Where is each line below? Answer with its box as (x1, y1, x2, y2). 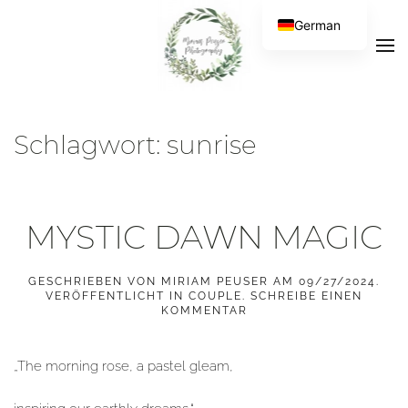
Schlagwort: (14, 129, 167, 160)
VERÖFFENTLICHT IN (46, 290, 189, 302)
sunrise (167, 129, 257, 160)
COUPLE (189, 290, 242, 302)
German (294, 16, 342, 33)
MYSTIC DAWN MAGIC (25, 217, 382, 257)
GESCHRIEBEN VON (28, 275, 161, 288)
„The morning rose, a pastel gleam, (14, 358, 233, 374)
